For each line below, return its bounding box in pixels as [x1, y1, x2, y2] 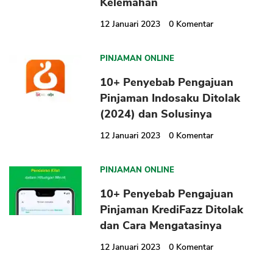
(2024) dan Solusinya [100, 107, 213, 122]
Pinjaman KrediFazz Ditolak [100, 202, 244, 218]
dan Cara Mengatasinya [100, 218, 222, 233]
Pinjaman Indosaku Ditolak [100, 91, 241, 106]
